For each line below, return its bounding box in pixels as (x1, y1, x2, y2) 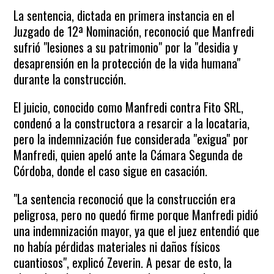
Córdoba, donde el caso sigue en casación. (13, 161, 208, 180)
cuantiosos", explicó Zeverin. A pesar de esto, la (13, 253, 232, 272)
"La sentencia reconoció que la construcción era (13, 190, 236, 208)
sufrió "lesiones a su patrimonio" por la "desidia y (13, 38, 239, 56)
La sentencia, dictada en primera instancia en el (13, 6, 235, 24)
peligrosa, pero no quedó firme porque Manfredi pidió (13, 206, 259, 224)
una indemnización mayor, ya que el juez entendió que (13, 221, 260, 240)
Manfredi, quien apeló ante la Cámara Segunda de (13, 146, 243, 164)
